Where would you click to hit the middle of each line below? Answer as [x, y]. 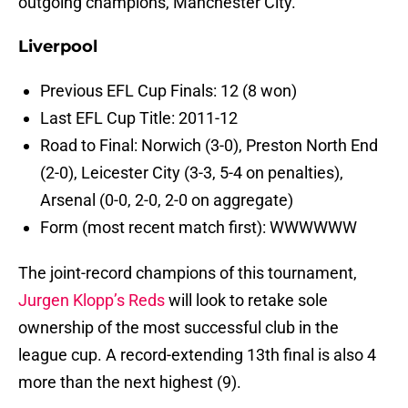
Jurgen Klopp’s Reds [92, 301]
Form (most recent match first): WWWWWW [199, 228]
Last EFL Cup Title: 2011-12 [139, 118]
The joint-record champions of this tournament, [188, 273]
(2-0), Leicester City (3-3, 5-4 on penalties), [192, 173]
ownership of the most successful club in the [178, 328]
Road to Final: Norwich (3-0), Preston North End [209, 146]
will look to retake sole [246, 301]
